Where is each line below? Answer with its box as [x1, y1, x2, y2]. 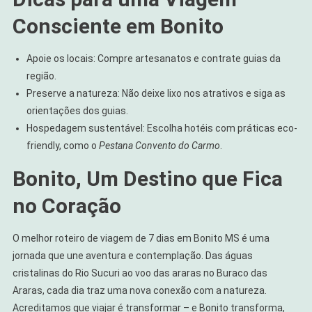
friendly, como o [26, 140, 99, 152]
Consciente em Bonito [12, 14, 224, 39]
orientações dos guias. [26, 105, 128, 117]
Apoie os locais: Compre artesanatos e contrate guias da [26, 53, 281, 65]
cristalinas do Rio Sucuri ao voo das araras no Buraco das [12, 267, 267, 279]
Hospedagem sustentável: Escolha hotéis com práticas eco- [26, 123, 297, 134]
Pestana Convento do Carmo [98, 140, 220, 152]
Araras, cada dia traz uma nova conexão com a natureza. [12, 285, 267, 297]
